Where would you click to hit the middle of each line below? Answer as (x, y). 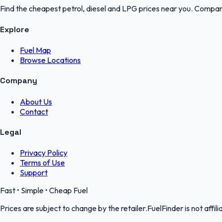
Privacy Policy (44, 153)
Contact (34, 111)
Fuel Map (35, 50)
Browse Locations (50, 60)
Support (34, 173)
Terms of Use (42, 163)
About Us (36, 101)
